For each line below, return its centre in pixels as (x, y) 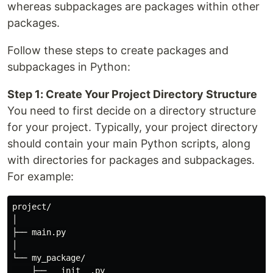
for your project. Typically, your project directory (133, 127)
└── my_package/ (49, 258)
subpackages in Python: (69, 67)
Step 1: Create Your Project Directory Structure (132, 94)
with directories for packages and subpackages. (131, 160)
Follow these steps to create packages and (118, 50)
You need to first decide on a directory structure (132, 111)
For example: (41, 176)
